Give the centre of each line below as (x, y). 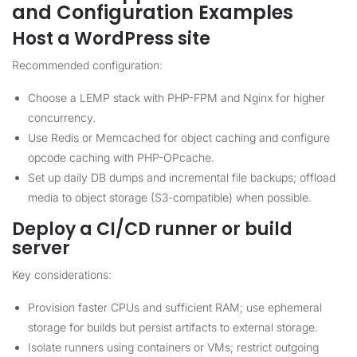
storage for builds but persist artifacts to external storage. (173, 327)
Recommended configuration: (87, 65)
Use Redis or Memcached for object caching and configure (179, 137)
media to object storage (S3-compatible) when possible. (170, 197)
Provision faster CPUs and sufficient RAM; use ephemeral (175, 307)
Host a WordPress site (111, 39)
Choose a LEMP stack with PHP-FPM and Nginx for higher (177, 98)
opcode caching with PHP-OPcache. (121, 157)
